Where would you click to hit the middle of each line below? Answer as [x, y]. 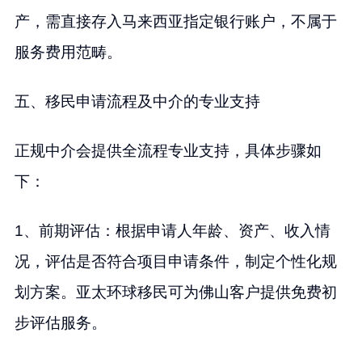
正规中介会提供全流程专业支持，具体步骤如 [168, 151]
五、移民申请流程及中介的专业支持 [137, 102]
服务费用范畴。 [68, 53]
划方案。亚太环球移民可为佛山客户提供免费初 [175, 293]
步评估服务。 [60, 323]
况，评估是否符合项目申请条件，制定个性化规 [175, 262]
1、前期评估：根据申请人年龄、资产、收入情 [172, 231]
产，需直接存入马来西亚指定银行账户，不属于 [175, 22]
